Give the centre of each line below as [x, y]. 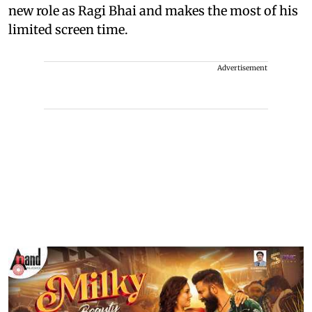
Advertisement [242, 68]
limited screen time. [68, 29]
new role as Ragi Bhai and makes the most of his [153, 10]
